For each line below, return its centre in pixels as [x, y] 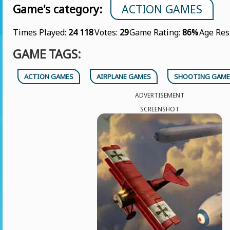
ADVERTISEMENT [160, 95]
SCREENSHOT [160, 109]
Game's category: [57, 9]
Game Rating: [156, 32]
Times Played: [41, 32]
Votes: [107, 32]
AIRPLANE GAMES [124, 76]
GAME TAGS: [47, 54]
